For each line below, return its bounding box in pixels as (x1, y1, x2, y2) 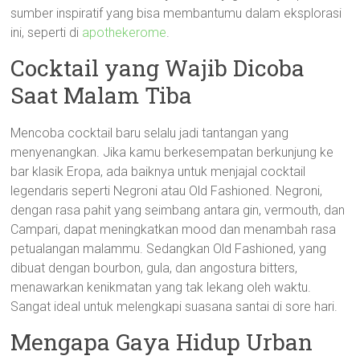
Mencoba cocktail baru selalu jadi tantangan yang (10, 125, 289, 141)
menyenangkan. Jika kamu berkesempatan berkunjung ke (10, 145, 334, 160)
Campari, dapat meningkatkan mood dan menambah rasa (10, 222, 337, 237)
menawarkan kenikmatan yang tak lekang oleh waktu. (10, 280, 312, 295)
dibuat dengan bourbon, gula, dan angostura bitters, (10, 260, 298, 276)
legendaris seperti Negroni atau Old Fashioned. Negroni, (10, 183, 323, 198)
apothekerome (82, 25, 167, 40)
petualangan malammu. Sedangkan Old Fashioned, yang (10, 241, 327, 256)
